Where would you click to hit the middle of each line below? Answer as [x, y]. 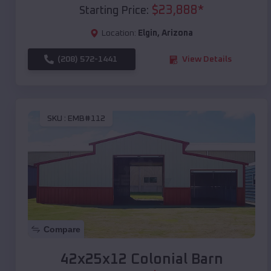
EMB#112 [87, 118]
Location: [119, 34]
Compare [62, 230]
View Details [207, 60]
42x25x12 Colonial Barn [142, 260]
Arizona [177, 34]
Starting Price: [114, 11]
